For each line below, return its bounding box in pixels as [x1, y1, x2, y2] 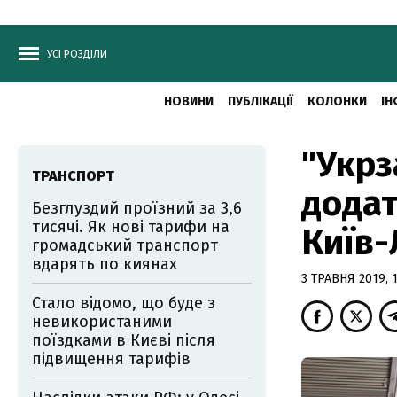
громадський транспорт [32, 236, 218, 255]
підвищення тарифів [32, 349, 191, 369]
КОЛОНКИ [307, 94, 367, 109]
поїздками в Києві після [32, 331, 215, 350]
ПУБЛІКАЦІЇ [227, 94, 293, 109]
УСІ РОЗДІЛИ [47, 48, 107, 60]
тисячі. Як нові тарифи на [32, 217, 230, 237]
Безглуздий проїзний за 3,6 [32, 198, 242, 218]
